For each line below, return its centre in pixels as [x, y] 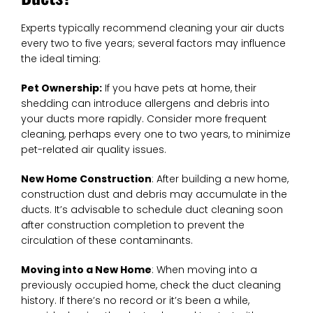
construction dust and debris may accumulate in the [154, 194]
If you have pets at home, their [179, 88]
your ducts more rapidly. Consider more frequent [144, 118]
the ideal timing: [61, 58]
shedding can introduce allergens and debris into [145, 103]
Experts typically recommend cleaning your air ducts [153, 28]
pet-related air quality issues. [94, 149]
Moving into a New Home [86, 269]
